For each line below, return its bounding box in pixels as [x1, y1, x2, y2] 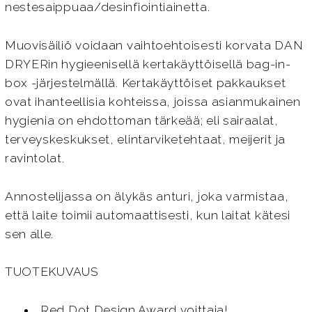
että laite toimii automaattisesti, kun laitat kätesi [4, 208, 291, 222]
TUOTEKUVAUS [4, 265, 99, 279]
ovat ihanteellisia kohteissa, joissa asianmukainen [4, 94, 301, 109]
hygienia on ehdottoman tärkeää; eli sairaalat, [4, 113, 279, 127]
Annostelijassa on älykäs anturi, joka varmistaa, [4, 189, 289, 203]
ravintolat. [4, 150, 65, 165]
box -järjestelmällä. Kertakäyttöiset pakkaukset [4, 75, 286, 90]
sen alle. [4, 226, 54, 241]
